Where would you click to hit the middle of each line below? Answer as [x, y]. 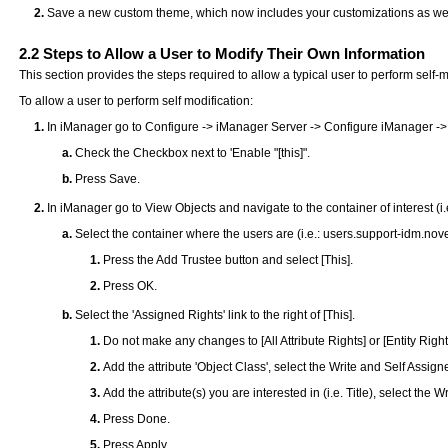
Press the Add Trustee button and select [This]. [228, 259]
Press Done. [137, 418]
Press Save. [108, 178]
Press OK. [130, 285]
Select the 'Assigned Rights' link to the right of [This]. [215, 314]
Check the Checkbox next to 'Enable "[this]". [193, 152]
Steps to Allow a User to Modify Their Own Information [232, 53]
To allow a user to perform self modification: [136, 100]
